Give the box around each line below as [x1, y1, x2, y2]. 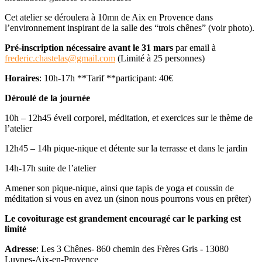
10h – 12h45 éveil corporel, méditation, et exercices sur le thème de [5, 112, 253, 123]
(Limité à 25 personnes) [115, 53, 205, 63]
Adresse [5, 243, 36, 254]
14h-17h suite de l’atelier [5, 163, 96, 173]
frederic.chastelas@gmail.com [5, 53, 115, 63]
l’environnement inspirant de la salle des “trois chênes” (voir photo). [5, 22, 254, 33]
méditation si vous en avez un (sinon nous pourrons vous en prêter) [5, 193, 251, 204]
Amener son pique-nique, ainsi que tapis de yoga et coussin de [5, 182, 234, 193]
